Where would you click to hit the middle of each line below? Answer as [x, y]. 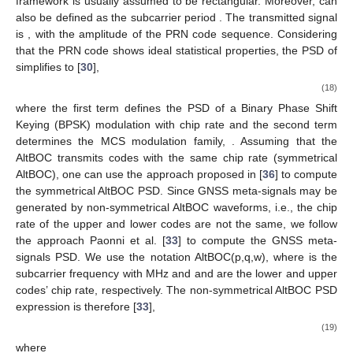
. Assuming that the [284, 141]
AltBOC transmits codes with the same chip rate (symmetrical [176, 157]
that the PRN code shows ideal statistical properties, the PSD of [176, 50]
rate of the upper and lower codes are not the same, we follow [176, 223]
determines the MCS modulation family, [124, 141]
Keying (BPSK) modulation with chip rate [123, 124]
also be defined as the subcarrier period [118, 17]
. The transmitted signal [279, 17]
